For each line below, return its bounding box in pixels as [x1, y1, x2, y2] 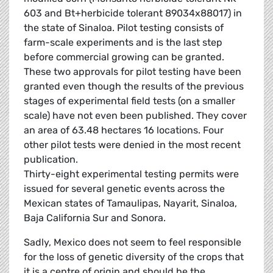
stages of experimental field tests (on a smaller [24, 95, 235, 107]
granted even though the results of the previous [24, 80, 244, 93]
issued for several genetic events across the [24, 183, 225, 195]
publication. [24, 154, 78, 166]
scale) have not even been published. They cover [24, 110, 247, 122]
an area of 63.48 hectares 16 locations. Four [24, 124, 224, 136]
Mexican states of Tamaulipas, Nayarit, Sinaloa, [24, 197, 237, 210]
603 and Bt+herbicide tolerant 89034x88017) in [24, 7, 242, 19]
